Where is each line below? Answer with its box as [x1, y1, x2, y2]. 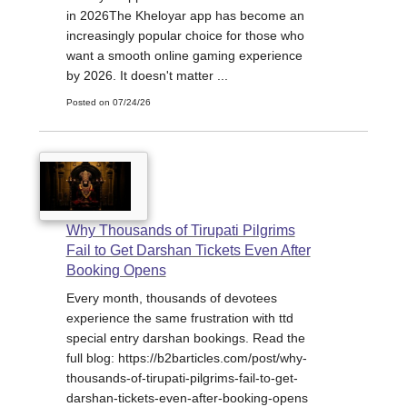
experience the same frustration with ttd [65, 310, 293, 325]
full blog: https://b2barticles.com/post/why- [65, 350, 307, 365]
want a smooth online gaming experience [65, 47, 303, 63]
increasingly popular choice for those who [65, 27, 304, 43]
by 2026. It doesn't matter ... [65, 67, 228, 83]
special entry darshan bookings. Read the [65, 330, 305, 345]
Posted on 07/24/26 [65, 96, 151, 107]
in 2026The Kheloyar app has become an [65, 7, 304, 23]
